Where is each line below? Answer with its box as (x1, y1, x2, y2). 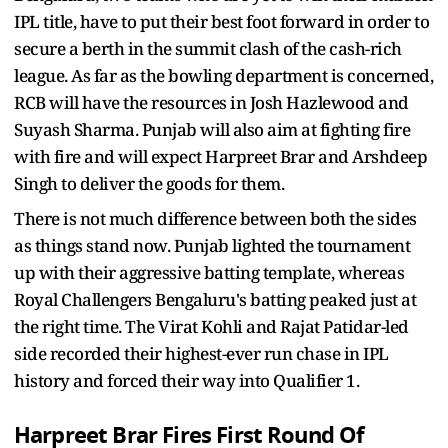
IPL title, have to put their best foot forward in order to (14, 9, 429, 33)
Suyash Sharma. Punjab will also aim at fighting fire (14, 117, 410, 141)
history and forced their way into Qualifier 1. (14, 368, 359, 392)
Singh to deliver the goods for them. (14, 171, 288, 195)
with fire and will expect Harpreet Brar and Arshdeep (14, 144, 427, 168)
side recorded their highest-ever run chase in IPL (14, 341, 389, 365)
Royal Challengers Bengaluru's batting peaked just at (14, 287, 416, 311)
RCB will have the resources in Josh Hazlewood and (14, 90, 409, 114)
